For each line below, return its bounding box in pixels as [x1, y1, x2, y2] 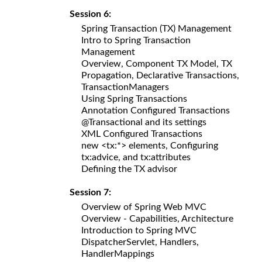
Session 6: [70, 9, 116, 19]
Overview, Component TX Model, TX [81, 58, 232, 68]
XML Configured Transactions [81, 129, 202, 139]
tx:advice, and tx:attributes [81, 152, 191, 162]
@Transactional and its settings [81, 117, 206, 127]
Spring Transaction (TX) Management [81, 23, 232, 33]
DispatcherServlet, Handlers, [81, 237, 199, 247]
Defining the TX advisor [81, 164, 177, 174]
